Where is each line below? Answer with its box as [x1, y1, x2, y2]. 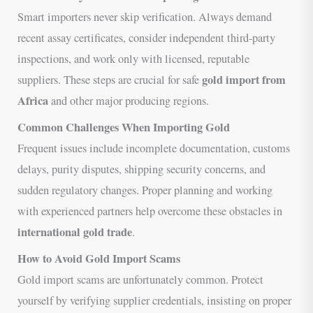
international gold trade [17, 223, 133, 240]
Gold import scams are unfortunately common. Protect [17, 271, 264, 287]
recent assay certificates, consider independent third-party [17, 29, 276, 45]
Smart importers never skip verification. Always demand [17, 8, 272, 24]
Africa [17, 92, 49, 109]
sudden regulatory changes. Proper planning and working [17, 182, 273, 198]
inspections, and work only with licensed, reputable [17, 50, 250, 66]
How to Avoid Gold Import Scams [17, 249, 181, 267]
